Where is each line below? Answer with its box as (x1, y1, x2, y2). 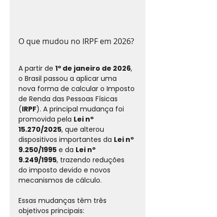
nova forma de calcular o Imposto (18, 83, 137, 93)
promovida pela (18, 114, 74, 124)
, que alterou (62, 124, 106, 134)
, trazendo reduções (57, 155, 126, 165)
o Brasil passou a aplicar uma (18, 73, 119, 83)
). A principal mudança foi (36, 104, 126, 114)
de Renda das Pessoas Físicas (18, 93, 120, 104)
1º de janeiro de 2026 (55, 63, 131, 73)
